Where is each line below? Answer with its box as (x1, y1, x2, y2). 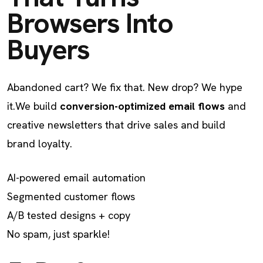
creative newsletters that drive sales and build (7, 118, 225, 131)
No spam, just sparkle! (7, 227, 110, 241)
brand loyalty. (7, 137, 72, 150)
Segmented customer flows (7, 190, 135, 203)
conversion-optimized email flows (60, 99, 225, 113)
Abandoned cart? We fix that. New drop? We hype (7, 80, 242, 94)
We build (15, 99, 60, 113)
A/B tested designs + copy (7, 208, 130, 222)
